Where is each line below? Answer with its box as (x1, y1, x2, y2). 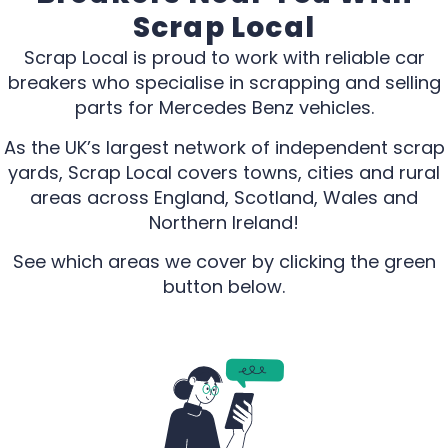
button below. (163, 273, 285, 299)
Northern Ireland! (149, 209, 299, 235)
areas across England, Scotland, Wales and (30, 184, 418, 210)
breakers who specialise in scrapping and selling (7, 70, 441, 96)
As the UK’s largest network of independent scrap (3, 134, 445, 160)
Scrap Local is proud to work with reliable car (23, 45, 425, 71)
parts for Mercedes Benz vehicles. (74, 95, 374, 121)
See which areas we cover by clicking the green (12, 248, 436, 274)
